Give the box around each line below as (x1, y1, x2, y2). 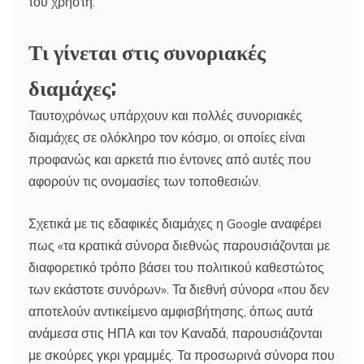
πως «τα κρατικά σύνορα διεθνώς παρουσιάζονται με (28, 236, 330, 253)
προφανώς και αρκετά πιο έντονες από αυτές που (28, 150, 311, 167)
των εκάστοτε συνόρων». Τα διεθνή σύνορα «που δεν (28, 280, 329, 297)
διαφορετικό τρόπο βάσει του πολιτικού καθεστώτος (28, 258, 324, 275)
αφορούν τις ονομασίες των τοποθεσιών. (28, 172, 261, 189)
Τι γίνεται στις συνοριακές (28, 34, 266, 67)
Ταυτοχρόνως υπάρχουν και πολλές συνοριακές (28, 106, 302, 123)
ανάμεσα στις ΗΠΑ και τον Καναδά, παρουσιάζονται (28, 324, 323, 341)
